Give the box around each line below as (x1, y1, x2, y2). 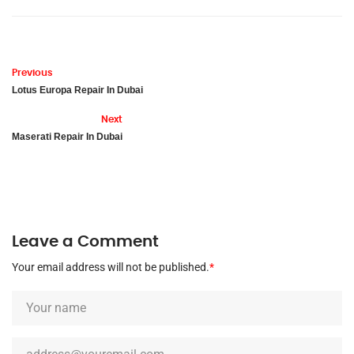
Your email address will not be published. (12, 260, 209, 273)
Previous (12, 67, 53, 77)
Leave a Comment (12, 233, 159, 250)
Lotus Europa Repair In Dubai (12, 84, 143, 96)
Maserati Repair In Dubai (12, 130, 122, 142)
